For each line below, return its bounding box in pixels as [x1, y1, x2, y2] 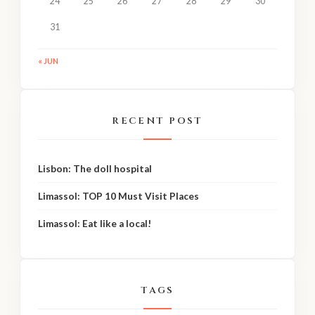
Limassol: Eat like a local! [38, 218, 151, 230]
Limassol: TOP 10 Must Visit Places [38, 191, 201, 202]
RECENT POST [112, 115, 203, 128]
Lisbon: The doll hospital [38, 163, 152, 175]
